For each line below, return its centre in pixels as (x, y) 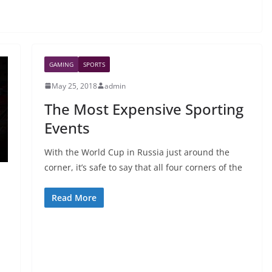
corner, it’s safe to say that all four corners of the (143, 167)
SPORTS (94, 64)
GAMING (61, 64)
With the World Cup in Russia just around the (137, 152)
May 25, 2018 (74, 86)
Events (67, 127)
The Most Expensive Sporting (144, 109)
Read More (74, 197)
